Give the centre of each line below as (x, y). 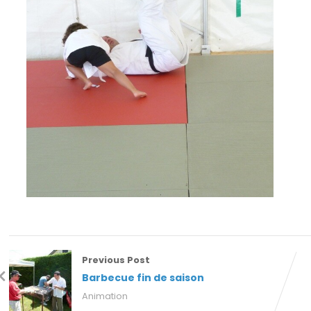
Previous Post (116, 260)
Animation (105, 296)
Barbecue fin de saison (143, 278)
